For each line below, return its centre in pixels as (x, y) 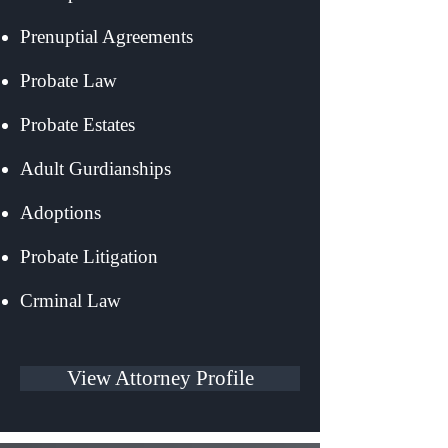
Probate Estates (160, 124)
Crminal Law (83, 300)
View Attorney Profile (160, 378)
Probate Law (76, 80)
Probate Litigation (156, 256)
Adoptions (158, 212)
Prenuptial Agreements (159, 36)
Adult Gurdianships (158, 168)
